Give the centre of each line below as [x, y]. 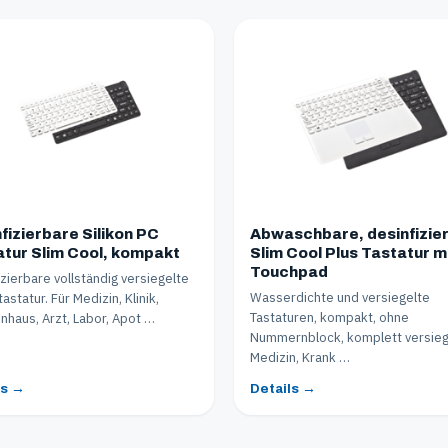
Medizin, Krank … [300, 357]
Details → [283, 388]
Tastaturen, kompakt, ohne [329, 317]
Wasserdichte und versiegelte [340, 297]
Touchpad [289, 271]
